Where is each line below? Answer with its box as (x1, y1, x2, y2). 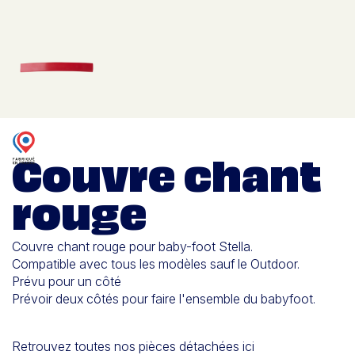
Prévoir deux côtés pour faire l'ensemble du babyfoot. (12, 291, 315, 307)
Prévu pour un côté (12, 273, 124, 290)
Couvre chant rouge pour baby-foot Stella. (12, 239, 253, 255)
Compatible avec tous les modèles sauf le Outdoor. (12, 256, 300, 273)
